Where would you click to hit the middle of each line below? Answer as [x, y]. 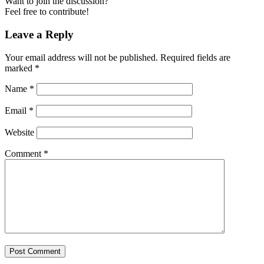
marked [20, 68]
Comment [24, 153]
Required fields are [195, 57]
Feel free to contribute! [47, 12]
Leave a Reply [39, 34]
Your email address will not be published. [81, 57]
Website [19, 132]
